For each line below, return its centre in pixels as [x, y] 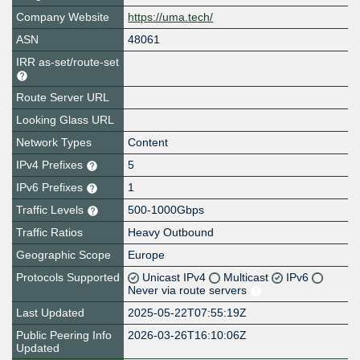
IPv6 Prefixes [51, 188]
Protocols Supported [68, 278]
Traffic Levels [51, 210]
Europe [147, 255]
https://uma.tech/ [171, 17]
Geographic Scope [63, 255]
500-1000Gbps [166, 210]
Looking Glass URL [65, 120]
